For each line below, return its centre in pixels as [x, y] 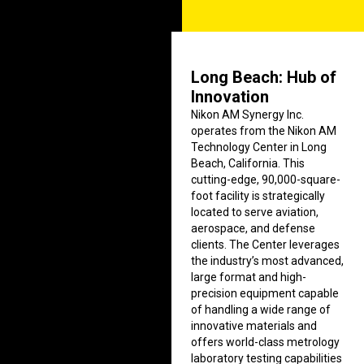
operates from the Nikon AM [264, 131]
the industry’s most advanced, [268, 261]
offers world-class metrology [266, 342]
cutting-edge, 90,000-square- [266, 180]
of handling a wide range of [261, 310]
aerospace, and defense [253, 228]
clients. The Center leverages [266, 245]
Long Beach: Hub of [264, 77]
